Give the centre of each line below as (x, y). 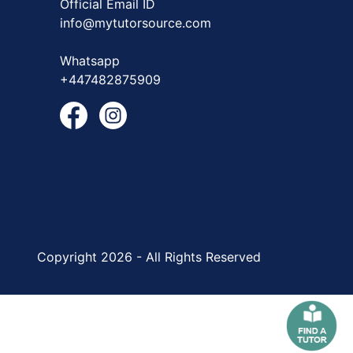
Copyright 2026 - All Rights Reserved (149, 257)
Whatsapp (90, 61)
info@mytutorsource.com (136, 23)
